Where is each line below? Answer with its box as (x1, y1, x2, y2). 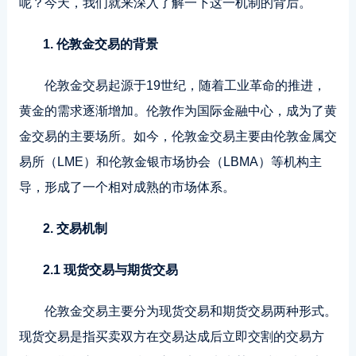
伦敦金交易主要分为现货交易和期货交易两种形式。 (44, 304, 337, 318)
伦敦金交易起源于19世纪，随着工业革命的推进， (44, 79, 326, 92)
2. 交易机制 (42, 222, 107, 235)
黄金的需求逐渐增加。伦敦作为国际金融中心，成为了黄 (18, 104, 337, 118)
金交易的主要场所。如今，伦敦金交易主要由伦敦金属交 (18, 130, 337, 143)
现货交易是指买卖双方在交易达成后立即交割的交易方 (18, 330, 324, 343)
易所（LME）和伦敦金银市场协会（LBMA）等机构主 (18, 155, 322, 168)
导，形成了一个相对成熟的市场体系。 (18, 180, 235, 194)
